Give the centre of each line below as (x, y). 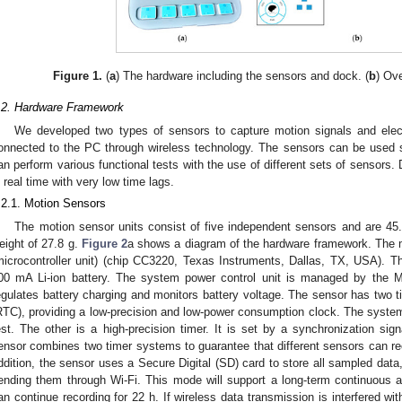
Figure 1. (77, 76)
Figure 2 (105, 243)
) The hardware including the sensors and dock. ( (242, 76)
